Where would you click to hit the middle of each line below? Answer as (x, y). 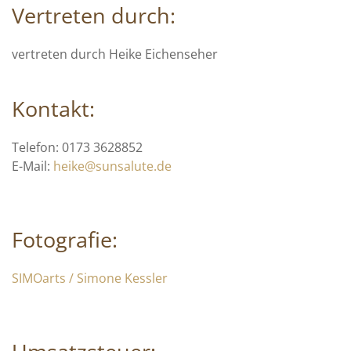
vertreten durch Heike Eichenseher (115, 54)
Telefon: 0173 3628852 (77, 147)
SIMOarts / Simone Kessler (90, 278)
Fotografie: (65, 239)
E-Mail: (33, 166)
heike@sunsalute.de (112, 166)
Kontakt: (53, 109)
